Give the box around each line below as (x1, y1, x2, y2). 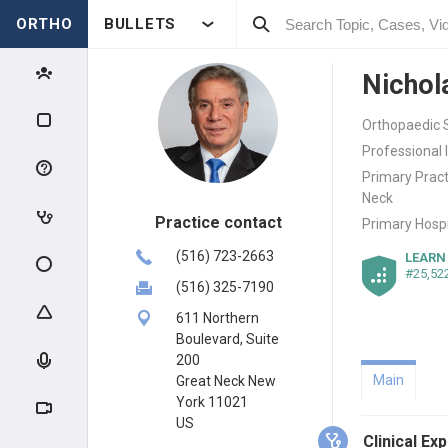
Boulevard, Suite (176, 331, 279, 347)
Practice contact (154, 213, 282, 232)
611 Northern (176, 310, 259, 326)
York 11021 (176, 394, 248, 410)
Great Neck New (176, 373, 276, 389)
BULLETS (104, 15, 176, 33)
